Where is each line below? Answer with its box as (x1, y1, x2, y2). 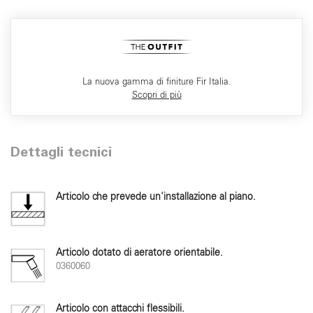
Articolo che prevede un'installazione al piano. (56, 190, 256, 203)
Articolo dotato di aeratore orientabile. (56, 246, 223, 259)
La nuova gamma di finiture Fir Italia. (82, 75, 231, 87)
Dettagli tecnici (10, 146, 112, 161)
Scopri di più (131, 89, 182, 100)
